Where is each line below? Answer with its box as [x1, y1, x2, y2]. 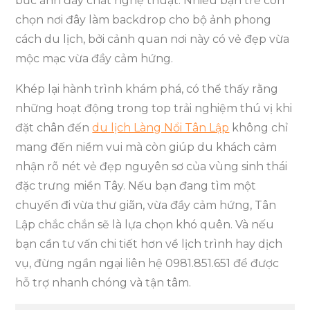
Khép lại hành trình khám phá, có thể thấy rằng [15, 82, 279, 96]
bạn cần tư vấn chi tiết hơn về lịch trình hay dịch [15, 237, 283, 251]
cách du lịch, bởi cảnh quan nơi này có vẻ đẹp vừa [15, 33, 290, 46]
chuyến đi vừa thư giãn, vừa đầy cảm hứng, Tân [15, 199, 277, 212]
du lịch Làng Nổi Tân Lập [92, 121, 230, 135]
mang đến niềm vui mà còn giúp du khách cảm [15, 140, 277, 154]
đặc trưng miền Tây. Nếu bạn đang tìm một [15, 179, 257, 193]
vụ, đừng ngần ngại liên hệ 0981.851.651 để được [15, 257, 280, 271]
